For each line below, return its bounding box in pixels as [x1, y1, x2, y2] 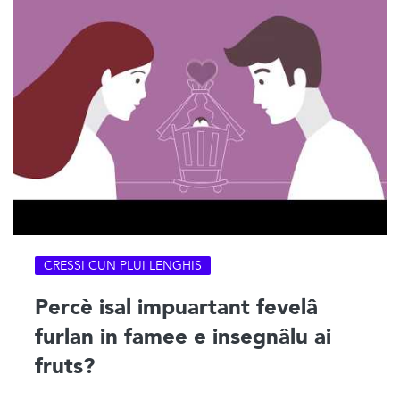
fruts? [35, 351, 95, 381]
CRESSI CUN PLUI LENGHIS [44, 256, 202, 274]
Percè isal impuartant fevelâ [35, 292, 318, 322]
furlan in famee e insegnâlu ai [35, 321, 331, 352]
